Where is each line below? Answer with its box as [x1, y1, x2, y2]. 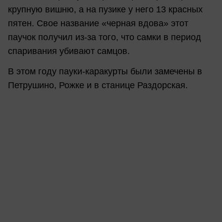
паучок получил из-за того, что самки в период [8, 32, 201, 42]
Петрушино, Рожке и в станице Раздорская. [8, 80, 188, 91]
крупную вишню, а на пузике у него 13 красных [8, 4, 203, 14]
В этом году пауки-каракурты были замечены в [8, 66, 202, 77]
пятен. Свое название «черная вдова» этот [8, 18, 188, 28]
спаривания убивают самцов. [8, 46, 130, 56]
